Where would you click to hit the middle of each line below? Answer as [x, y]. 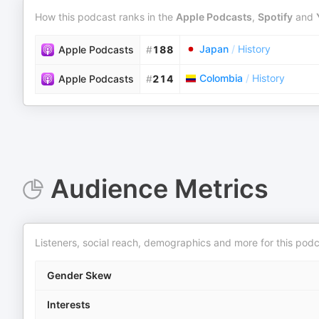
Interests [69, 304]
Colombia [221, 78]
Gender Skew [79, 275]
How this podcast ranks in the [105, 17]
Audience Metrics [159, 189]
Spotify [275, 17]
